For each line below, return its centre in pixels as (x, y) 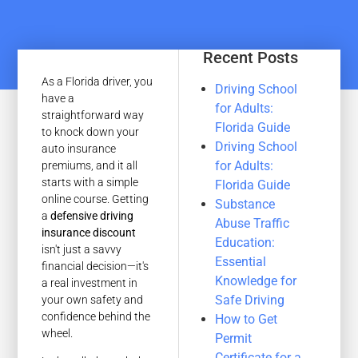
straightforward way (93, 115)
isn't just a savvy (82, 249)
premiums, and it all (90, 165)
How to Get (247, 319)
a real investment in (90, 283)
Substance (245, 204)
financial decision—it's (95, 266)
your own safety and (93, 300)
